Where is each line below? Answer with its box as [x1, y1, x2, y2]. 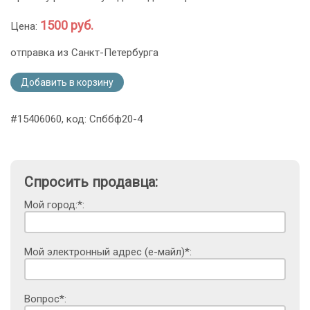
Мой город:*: [24, 199, 84, 212]
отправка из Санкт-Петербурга [10, 46, 158, 60]
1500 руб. [40, 18, 93, 33]
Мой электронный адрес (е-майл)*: [24, 246, 192, 259]
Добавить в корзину [21, 77, 113, 89]
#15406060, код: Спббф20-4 [10, 113, 143, 126]
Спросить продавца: [24, 174, 158, 191]
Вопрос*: [24, 293, 66, 306]
